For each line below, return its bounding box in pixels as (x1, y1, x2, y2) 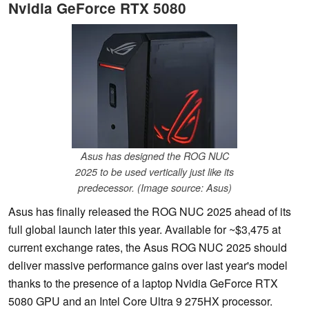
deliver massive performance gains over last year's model (8, 257, 288, 274)
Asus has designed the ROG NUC (80, 149, 229, 163)
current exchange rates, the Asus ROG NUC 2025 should (8, 239, 287, 256)
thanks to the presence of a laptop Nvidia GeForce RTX (8, 275, 278, 292)
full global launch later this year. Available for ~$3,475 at (8, 221, 281, 238)
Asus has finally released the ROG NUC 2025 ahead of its (8, 203, 291, 220)
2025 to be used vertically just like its (75, 165, 234, 179)
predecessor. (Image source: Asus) (77, 181, 232, 195)
